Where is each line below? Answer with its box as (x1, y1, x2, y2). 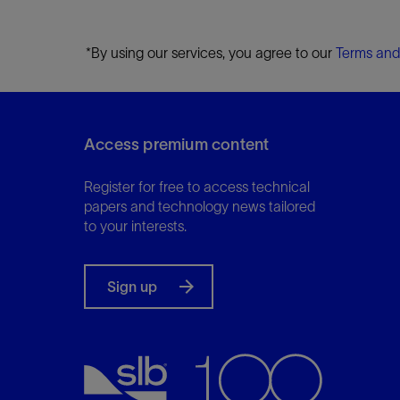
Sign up (107, 279, 157, 295)
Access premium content (84, 136, 270, 154)
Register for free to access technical (84, 179, 310, 195)
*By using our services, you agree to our (86, 45, 336, 61)
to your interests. (84, 218, 187, 234)
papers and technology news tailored (84, 198, 315, 214)
